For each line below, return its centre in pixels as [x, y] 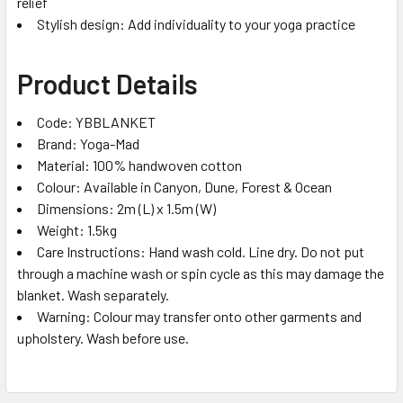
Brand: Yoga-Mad [88, 143]
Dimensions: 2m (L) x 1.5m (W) [126, 208]
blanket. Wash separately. [93, 294]
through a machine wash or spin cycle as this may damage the [201, 273]
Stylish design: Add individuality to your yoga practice [196, 23]
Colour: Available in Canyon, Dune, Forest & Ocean [184, 186]
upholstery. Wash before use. [103, 337]
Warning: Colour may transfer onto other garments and [199, 316]
